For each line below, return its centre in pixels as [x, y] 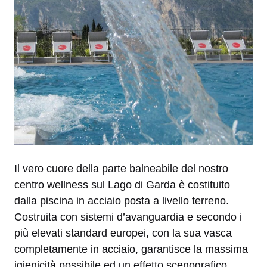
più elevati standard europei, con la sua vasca [123, 233]
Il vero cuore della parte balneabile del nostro [121, 168]
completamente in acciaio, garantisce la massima [131, 249]
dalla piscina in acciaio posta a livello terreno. [122, 201]
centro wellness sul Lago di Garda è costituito [122, 184]
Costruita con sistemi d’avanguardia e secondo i [128, 217]
